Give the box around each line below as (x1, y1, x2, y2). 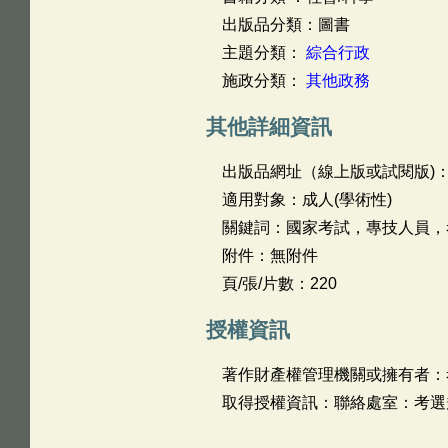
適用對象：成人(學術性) (221, 191, 392, 208)
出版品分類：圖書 (221, 16, 350, 33)
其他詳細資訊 (205, 115, 332, 138)
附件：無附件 (221, 247, 318, 264)
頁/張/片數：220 (221, 275, 337, 292)
